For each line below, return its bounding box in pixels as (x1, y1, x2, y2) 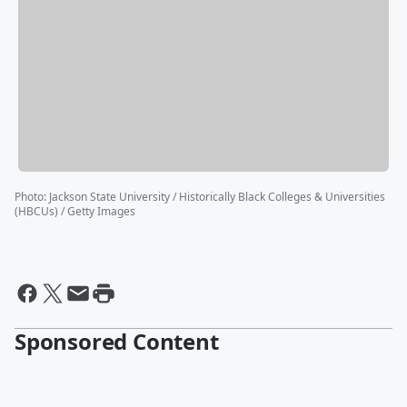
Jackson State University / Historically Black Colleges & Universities (49, 189, 385, 205)
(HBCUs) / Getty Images (15, 203, 135, 220)
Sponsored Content (15, 326, 219, 357)
